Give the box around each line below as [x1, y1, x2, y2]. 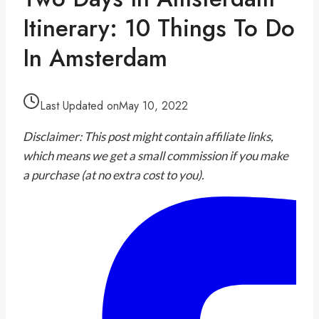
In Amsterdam [23, 41, 167, 75]
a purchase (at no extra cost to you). [23, 167, 204, 182]
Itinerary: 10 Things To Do [23, 11, 295, 45]
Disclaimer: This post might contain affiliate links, [23, 128, 273, 144]
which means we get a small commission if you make [23, 147, 288, 163]
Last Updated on [40, 97, 119, 114]
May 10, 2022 [119, 97, 188, 114]
